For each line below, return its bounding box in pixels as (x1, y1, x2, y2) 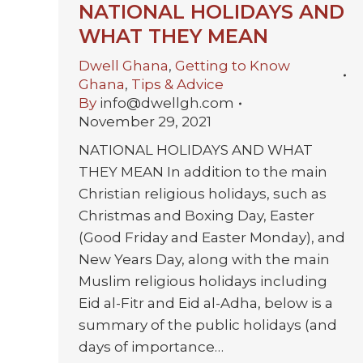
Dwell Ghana (79, 58, 169, 75)
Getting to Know (175, 58, 290, 75)
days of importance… (79, 339, 224, 356)
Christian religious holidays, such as (79, 186, 327, 203)
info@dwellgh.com (100, 95, 234, 112)
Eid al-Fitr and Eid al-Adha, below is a (79, 295, 333, 312)
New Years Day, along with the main (79, 251, 330, 268)
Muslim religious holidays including (79, 273, 327, 290)
